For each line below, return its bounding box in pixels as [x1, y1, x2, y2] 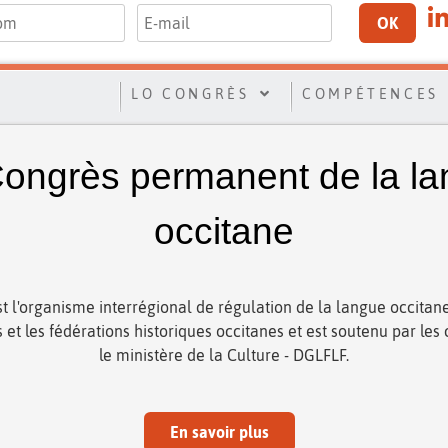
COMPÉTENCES [302, 85, 439, 102]
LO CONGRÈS [131, 85, 250, 102]
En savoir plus [169, 422, 269, 441]
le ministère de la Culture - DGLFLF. [99, 345, 349, 364]
